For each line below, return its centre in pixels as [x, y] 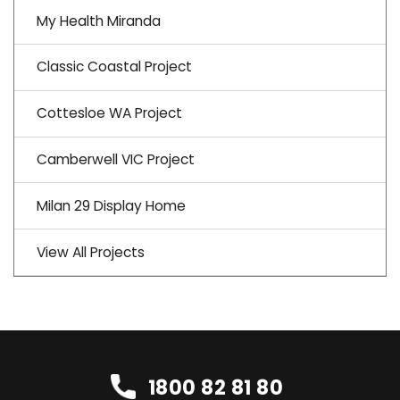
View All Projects [91, 252]
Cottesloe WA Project [109, 113]
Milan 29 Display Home [111, 205]
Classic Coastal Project [114, 67]
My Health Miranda [99, 21]
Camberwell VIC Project [116, 159]
